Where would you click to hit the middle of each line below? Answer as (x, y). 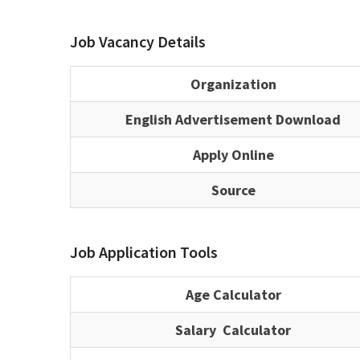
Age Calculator (233, 294)
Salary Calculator (233, 329)
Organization (233, 84)
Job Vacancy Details (138, 41)
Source (233, 190)
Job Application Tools (144, 252)
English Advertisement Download (233, 119)
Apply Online (233, 154)
